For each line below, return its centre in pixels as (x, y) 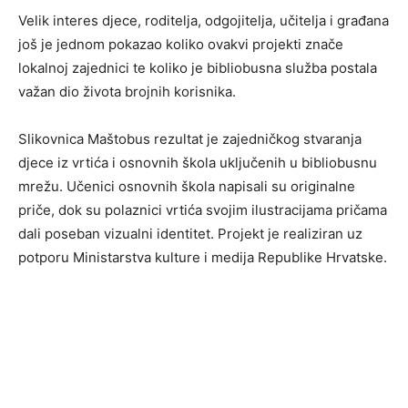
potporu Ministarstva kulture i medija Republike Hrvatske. (203, 258)
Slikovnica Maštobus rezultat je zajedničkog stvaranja (190, 139)
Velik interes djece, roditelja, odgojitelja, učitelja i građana (204, 21)
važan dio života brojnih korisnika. (127, 92)
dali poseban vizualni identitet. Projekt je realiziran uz (190, 234)
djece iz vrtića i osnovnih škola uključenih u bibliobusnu (198, 163)
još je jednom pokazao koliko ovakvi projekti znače (181, 45)
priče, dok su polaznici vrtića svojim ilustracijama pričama (203, 210)
